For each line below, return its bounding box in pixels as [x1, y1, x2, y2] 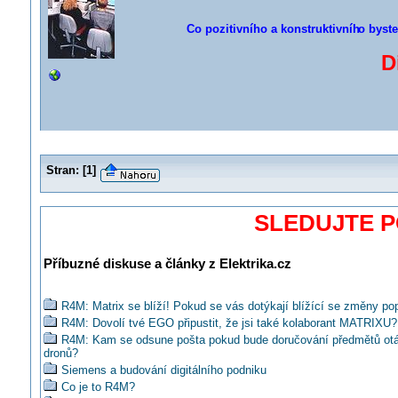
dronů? [43, 346, 78, 361]
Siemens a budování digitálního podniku [60, 363, 267, 378]
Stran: [45, 163, 79, 177]
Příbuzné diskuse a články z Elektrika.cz [43, 256, 291, 272]
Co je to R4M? [60, 380, 135, 394]
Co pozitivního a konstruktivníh [186, 22, 360, 36]
